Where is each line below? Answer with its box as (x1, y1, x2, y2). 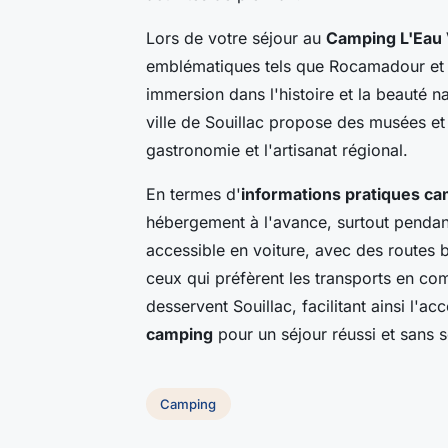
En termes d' (146, 184, 241, 205)
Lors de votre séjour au (146, 28, 326, 49)
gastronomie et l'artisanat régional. (146, 140, 408, 161)
